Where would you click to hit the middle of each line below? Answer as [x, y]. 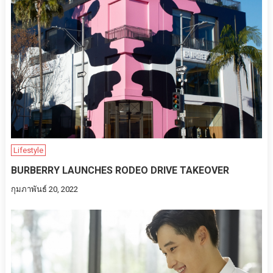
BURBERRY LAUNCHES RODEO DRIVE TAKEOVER [120, 170]
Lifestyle [28, 150]
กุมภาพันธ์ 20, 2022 [44, 189]
